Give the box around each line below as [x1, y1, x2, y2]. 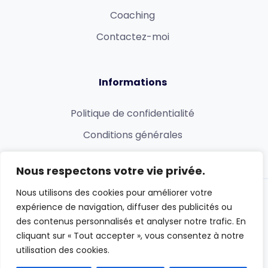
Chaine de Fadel [138, 202, 202, 214]
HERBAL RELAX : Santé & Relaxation [66, 237, 196, 249]
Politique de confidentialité [71, 106, 194, 120]
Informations [98, 75, 167, 89]
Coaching [110, 8, 155, 22]
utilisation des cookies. [16, 244, 109, 256]
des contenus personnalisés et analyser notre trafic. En [16, 215, 246, 227]
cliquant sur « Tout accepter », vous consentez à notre [16, 230, 244, 242]
